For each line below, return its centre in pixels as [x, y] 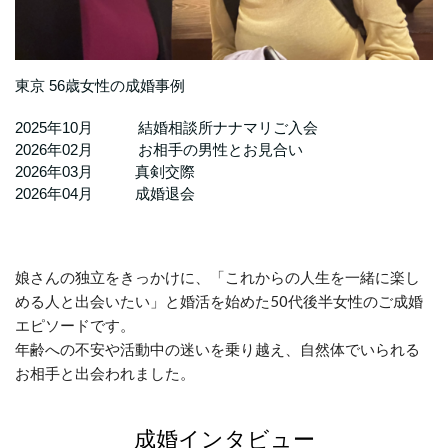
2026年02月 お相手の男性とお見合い [159, 149]
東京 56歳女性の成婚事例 [100, 85]
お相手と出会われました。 [105, 372]
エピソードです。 [75, 324]
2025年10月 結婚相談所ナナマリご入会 [166, 127]
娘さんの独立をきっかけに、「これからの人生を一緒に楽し [217, 276]
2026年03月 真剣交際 [105, 171]
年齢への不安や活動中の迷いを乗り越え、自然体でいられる [217, 348]
